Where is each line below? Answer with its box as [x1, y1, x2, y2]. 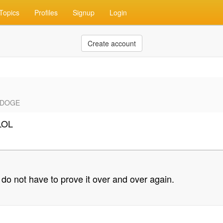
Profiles [34, 7, 58, 17]
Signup [73, 7, 95, 17]
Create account [87, 38, 136, 48]
